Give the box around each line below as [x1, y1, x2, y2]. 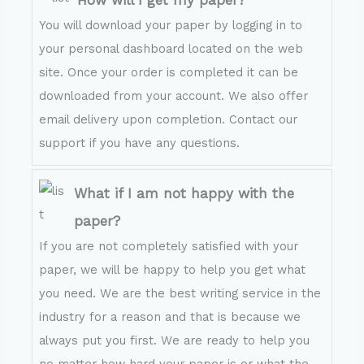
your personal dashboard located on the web [39, 41, 304, 57]
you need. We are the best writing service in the [39, 286, 322, 301]
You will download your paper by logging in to [39, 18, 303, 33]
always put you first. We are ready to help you [39, 333, 310, 349]
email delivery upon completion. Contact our [39, 112, 298, 128]
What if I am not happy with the [74, 185, 295, 202]
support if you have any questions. [39, 136, 240, 151]
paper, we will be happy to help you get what [39, 262, 306, 278]
